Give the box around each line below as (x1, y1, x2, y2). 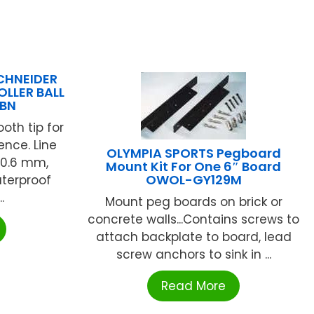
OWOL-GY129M (145, 170, 242, 189)
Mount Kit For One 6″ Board (106, 157, 282, 175)
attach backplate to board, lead (95, 228, 292, 245)
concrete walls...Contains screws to (88, 210, 300, 228)
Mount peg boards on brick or (104, 193, 282, 210)
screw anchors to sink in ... (116, 245, 271, 263)
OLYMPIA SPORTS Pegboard (106, 144, 281, 162)
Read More (161, 277, 226, 294)
